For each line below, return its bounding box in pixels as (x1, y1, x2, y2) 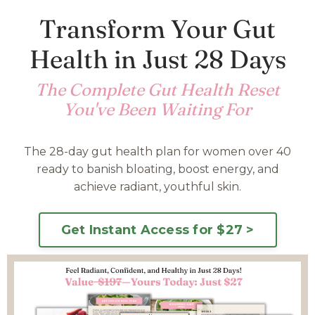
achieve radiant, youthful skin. (74, 180, 241, 193)
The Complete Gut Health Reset (35, 79, 280, 100)
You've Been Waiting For (63, 99, 252, 120)
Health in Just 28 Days (29, 44, 286, 75)
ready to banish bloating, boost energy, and (36, 162, 279, 176)
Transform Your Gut (39, 13, 276, 44)
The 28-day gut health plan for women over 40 (24, 145, 291, 158)
